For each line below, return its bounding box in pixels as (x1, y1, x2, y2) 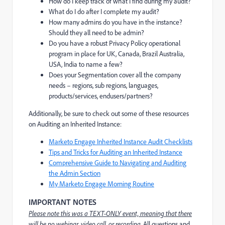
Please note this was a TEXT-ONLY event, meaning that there (29, 209, 192, 217)
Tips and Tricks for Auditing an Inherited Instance (49, 148, 182, 156)
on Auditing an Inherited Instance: (29, 120, 122, 128)
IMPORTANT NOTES (29, 197, 96, 207)
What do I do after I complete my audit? (49, 7, 159, 16)
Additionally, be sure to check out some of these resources (29, 109, 189, 118)
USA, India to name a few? (49, 60, 123, 68)
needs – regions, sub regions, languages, (49, 81, 158, 89)
